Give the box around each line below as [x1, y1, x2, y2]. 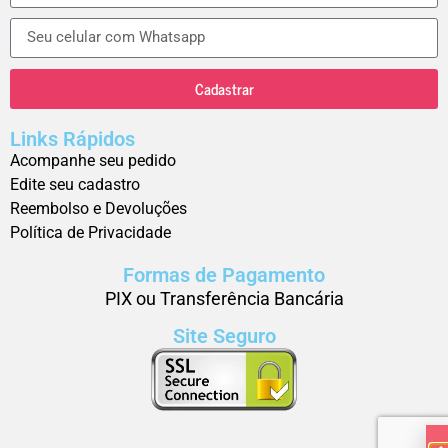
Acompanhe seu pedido [10, 150, 176, 170]
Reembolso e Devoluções [10, 198, 187, 218]
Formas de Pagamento [123, 262, 325, 287]
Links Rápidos [10, 126, 135, 151]
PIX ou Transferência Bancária [104, 287, 344, 309]
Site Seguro [172, 324, 276, 349]
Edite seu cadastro [10, 174, 140, 194]
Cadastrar [194, 76, 254, 102]
